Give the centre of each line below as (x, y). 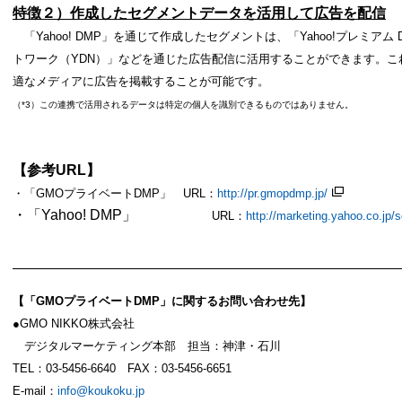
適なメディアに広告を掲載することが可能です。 (141, 82)
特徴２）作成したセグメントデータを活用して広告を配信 (199, 13)
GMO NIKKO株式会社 (77, 324)
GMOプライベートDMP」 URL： (127, 194)
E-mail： (35, 391)
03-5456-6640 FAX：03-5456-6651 (139, 369)
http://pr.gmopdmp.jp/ (272, 194)
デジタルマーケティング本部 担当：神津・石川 (147, 346)
